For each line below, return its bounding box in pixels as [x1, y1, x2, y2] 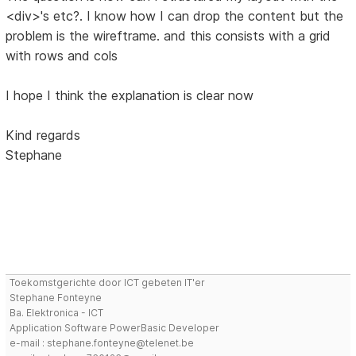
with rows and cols [6, 47, 118, 64]
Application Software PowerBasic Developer [10, 321, 220, 334]
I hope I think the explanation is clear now [6, 87, 254, 103]
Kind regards [6, 126, 81, 143]
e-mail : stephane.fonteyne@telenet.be [10, 336, 195, 349]
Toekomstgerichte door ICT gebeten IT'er [10, 276, 206, 288]
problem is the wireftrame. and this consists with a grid [6, 27, 331, 44]
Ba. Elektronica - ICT [10, 306, 104, 319]
